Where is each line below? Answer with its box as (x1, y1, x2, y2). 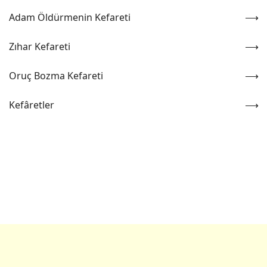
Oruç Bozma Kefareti (9, 69, 103, 82)
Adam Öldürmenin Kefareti (9, 11, 131, 24)
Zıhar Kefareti (9, 40, 70, 53)
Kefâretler (9, 98, 54, 111)
